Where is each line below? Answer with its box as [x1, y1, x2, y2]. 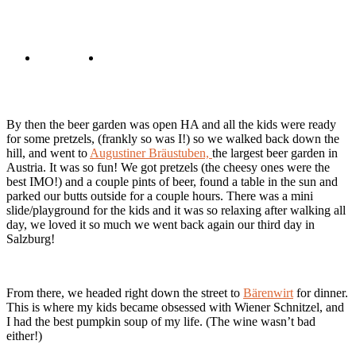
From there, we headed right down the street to [6, 286, 243, 300]
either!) [6, 329, 42, 343]
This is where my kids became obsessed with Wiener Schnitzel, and [6, 300, 344, 315]
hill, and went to [6, 146, 90, 161]
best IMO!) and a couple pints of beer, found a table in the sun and [6, 175, 338, 189]
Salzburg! [6, 232, 55, 246]
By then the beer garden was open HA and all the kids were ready [6, 118, 336, 132]
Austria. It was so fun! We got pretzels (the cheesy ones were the [6, 161, 330, 175]
